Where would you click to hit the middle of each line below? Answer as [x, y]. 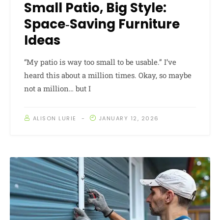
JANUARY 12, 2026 [129, 119]
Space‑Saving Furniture [102, 24]
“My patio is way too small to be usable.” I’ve [100, 62]
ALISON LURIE [55, 119]
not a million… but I [57, 89]
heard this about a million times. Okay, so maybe [108, 75]
